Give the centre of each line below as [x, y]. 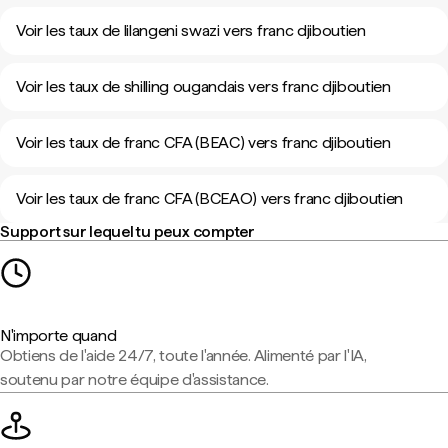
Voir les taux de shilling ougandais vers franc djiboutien [203, 86]
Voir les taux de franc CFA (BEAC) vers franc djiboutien [203, 142]
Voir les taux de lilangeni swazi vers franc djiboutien [191, 30]
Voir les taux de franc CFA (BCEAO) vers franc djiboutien [210, 198]
